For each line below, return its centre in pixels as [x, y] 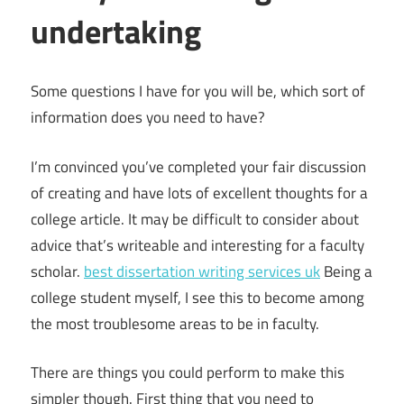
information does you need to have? [148, 118]
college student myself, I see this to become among [197, 297]
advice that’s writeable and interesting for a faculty [197, 245]
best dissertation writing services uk [202, 271]
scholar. [57, 271]
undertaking [116, 32]
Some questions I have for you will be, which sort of [198, 92]
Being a [346, 271]
